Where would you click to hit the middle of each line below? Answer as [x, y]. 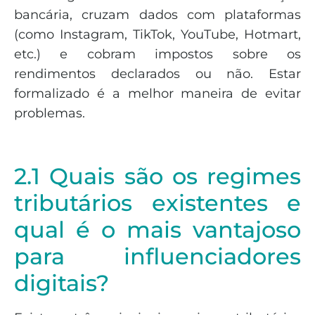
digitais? [62, 283]
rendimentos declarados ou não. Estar [157, 73]
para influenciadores [157, 256]
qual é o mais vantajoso [157, 229]
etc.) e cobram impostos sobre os [157, 54]
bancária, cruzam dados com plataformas [157, 14]
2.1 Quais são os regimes [157, 176]
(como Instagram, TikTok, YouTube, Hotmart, [157, 34]
